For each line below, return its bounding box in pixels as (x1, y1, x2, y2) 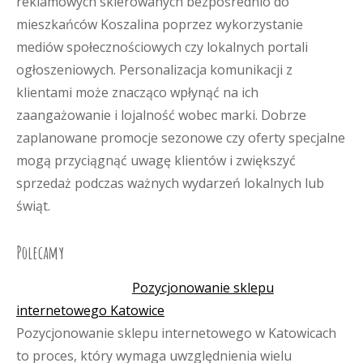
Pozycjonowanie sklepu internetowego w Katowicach (16, 324, 336, 342)
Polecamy (16, 241, 64, 263)
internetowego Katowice (16, 301, 164, 319)
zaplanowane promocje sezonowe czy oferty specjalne (16, 129, 345, 147)
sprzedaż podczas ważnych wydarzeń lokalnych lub (16, 174, 324, 192)
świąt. (16, 197, 50, 215)
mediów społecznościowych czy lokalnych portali (16, 38, 308, 56)
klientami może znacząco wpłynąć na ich (16, 83, 258, 101)
